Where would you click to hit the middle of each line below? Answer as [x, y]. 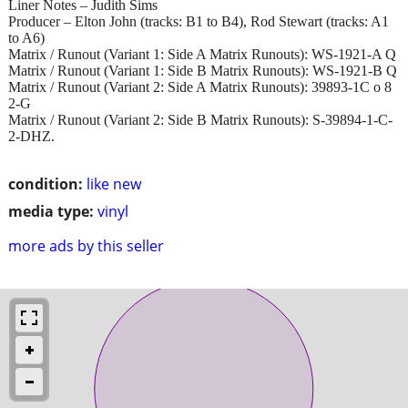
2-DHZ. [31, 136]
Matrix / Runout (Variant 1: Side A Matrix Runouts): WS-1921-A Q [202, 54]
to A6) [26, 37]
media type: [51, 211]
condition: [46, 184]
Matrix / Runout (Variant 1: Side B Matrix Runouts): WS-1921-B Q [203, 70]
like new [114, 184]
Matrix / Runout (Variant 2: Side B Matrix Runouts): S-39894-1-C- [200, 119]
